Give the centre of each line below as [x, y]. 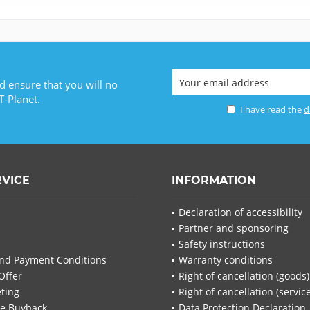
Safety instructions [222, 244]
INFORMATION [214, 181]
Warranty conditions [226, 260]
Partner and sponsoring [234, 228]
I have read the [271, 110]
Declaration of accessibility [240, 212]
